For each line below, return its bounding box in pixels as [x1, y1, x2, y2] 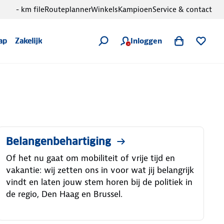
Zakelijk [15, 36, 42, 45]
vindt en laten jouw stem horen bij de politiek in [5, 176, 192, 187]
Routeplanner [44, 4, 91, 14]
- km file [16, 4, 44, 14]
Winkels [91, 4, 118, 14]
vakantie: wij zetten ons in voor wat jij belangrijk [5, 164, 194, 175]
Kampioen [118, 4, 152, 14]
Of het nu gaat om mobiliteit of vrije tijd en [5, 152, 175, 163]
